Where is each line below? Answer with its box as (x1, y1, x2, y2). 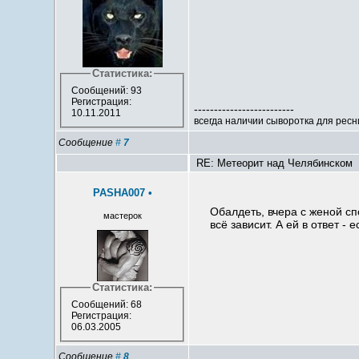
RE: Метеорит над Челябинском (193, 157, 353, 170)
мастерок (103, 211, 142, 221)
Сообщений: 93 (71, 85, 142, 97)
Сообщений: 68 (71, 299, 142, 311)
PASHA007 (92, 187, 145, 200)
